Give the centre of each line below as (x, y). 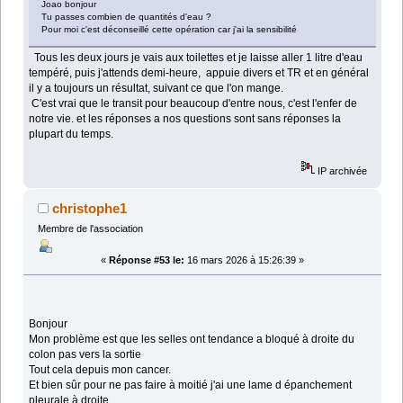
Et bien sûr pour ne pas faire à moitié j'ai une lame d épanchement (191, 385)
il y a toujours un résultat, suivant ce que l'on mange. (158, 88)
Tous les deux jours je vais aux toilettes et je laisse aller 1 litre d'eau (196, 57)
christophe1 (90, 209)
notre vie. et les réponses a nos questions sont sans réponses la (185, 118)
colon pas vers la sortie (85, 355)
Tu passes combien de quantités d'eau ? (127, 16)
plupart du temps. (72, 134)
